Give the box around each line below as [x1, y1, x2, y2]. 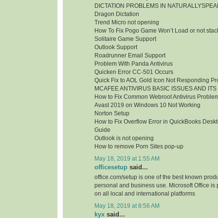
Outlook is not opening [94, 135, 154, 141]
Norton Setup [94, 110, 129, 116]
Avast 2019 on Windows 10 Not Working [94, 102, 200, 108]
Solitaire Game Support [94, 36, 156, 42]
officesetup [94, 163, 127, 171]
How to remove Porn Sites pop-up [94, 143, 183, 149]
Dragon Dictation [94, 11, 139, 17]
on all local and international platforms [94, 191, 195, 197]
